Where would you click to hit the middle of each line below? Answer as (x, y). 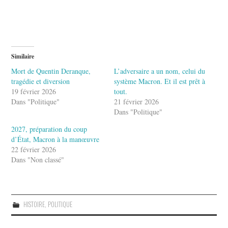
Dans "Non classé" (38, 160)
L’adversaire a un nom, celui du (160, 71)
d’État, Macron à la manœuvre (55, 139)
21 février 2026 (136, 102)
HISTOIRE (34, 205)
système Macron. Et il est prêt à (160, 81)
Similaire (23, 56)
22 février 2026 (34, 150)
